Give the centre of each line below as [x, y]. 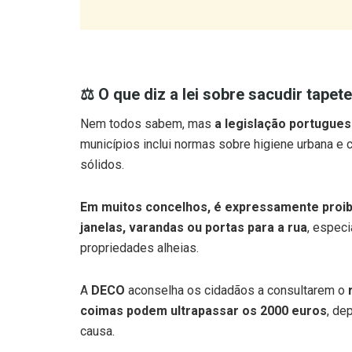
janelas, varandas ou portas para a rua [194, 196]
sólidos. [102, 133]
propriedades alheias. [139, 216]
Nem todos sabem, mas [147, 92]
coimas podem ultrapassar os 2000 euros [203, 279]
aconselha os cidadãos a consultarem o [236, 258]
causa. [97, 299]
